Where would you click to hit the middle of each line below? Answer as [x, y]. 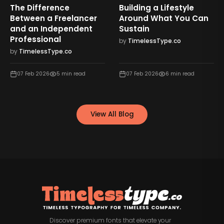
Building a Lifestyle [156, 7]
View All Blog [112, 114]
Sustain [134, 28]
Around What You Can [163, 18]
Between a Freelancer [54, 18]
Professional [36, 39]
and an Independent [51, 28]
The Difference [40, 7]
